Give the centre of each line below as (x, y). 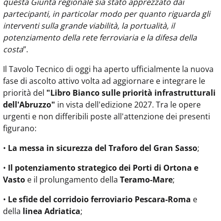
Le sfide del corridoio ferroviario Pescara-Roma (99, 200)
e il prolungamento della (73, 180)
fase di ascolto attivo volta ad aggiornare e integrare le (104, 81)
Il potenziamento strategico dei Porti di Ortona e (103, 168)
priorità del (25, 93)
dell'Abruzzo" (29, 105)
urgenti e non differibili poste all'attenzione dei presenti (107, 117)
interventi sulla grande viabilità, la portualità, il (89, 26)
